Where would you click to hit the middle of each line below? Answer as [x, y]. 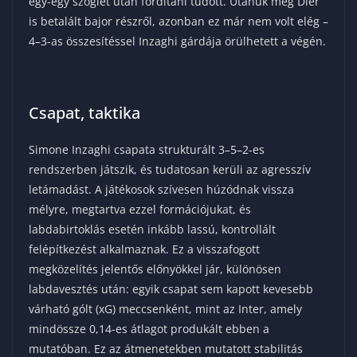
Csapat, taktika [84, 113]
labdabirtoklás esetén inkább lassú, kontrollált [152, 229]
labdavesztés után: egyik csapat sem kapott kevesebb [171, 289]
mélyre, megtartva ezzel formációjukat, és [140, 210]
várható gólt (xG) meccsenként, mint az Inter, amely [165, 309]
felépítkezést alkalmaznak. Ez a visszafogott [144, 249]
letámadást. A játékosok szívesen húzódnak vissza [161, 190]
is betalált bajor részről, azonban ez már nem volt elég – [178, 22]
